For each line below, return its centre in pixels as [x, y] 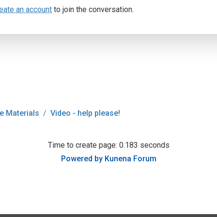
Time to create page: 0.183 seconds [108, 145]
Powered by [82, 159]
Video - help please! [85, 113]
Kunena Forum [130, 159]
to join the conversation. [93, 9]
